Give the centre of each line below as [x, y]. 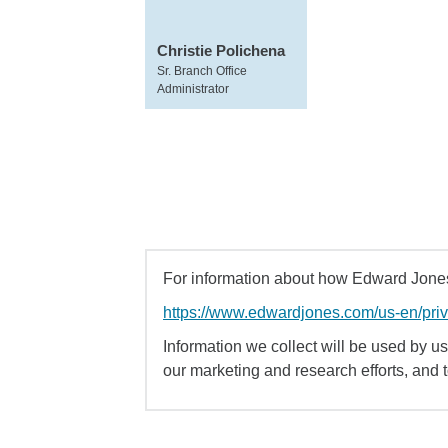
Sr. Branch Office [202, 71]
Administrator [193, 89]
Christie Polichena [221, 50]
